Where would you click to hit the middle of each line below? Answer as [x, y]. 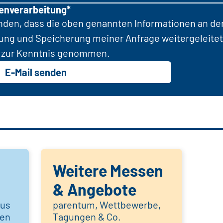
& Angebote [95, 189]
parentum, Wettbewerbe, [107, 205]
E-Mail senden [36, 72]
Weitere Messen [108, 170]
